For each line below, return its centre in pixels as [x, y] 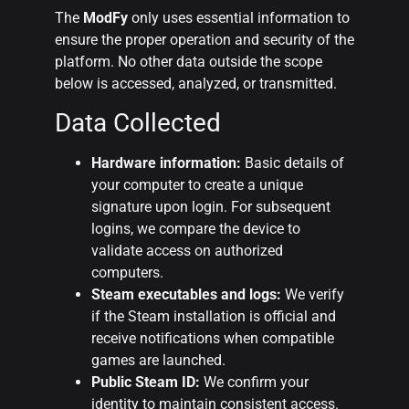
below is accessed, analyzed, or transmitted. [196, 83]
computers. [127, 273]
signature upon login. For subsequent [211, 207]
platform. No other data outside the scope [189, 61]
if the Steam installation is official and [214, 317]
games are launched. [158, 361]
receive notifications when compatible [213, 339]
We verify [313, 295]
